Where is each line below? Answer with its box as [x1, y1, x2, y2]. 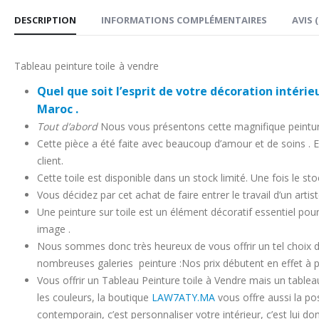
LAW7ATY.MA [152, 290, 215, 304]
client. [37, 153, 63, 167]
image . [37, 221, 70, 236]
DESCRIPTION [14, 13, 76, 26]
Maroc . [37, 100, 78, 117]
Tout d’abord [37, 119, 100, 133]
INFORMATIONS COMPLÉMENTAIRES [101, 13, 267, 26]
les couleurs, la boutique [37, 290, 152, 304]
